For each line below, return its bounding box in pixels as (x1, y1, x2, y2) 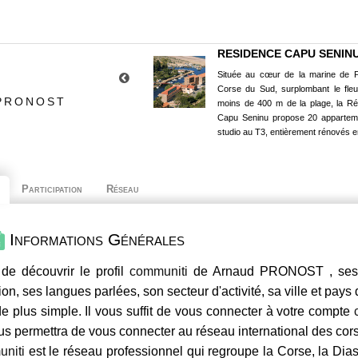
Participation (22, 183, 82, 195)
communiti (129, 265, 188, 279)
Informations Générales (5, 230, 185, 249)
